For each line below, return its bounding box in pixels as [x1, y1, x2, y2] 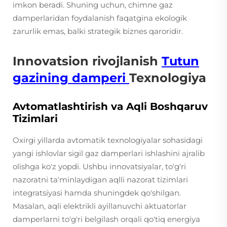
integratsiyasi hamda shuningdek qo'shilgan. [13, 188, 181, 198]
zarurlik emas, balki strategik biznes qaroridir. [13, 26, 183, 36]
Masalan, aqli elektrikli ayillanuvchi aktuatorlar [13, 201, 186, 211]
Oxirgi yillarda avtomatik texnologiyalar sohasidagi [13, 135, 203, 145]
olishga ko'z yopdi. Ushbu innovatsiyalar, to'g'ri [13, 162, 186, 171]
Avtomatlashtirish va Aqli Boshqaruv [13, 100, 208, 112]
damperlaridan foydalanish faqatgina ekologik [13, 13, 187, 23]
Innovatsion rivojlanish [13, 54, 162, 68]
